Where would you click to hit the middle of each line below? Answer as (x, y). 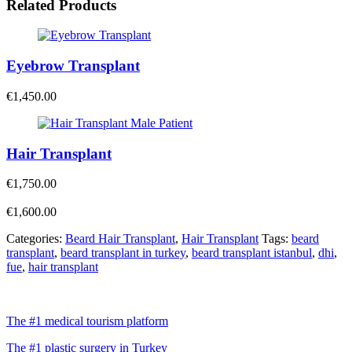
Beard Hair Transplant (120, 239)
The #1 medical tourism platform (87, 321)
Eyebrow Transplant (73, 66)
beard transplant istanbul (252, 253)
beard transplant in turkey (123, 253)
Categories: (36, 239)
